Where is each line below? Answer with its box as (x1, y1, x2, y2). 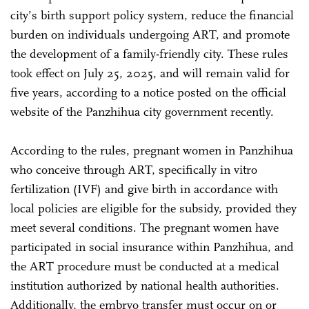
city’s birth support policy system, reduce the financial (10, 7, 294, 23)
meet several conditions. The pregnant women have (10, 219, 279, 235)
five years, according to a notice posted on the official (10, 84, 286, 100)
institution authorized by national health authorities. (10, 277, 279, 293)
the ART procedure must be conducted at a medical (10, 258, 279, 274)
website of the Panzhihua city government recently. (10, 103, 274, 119)
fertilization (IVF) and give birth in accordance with (10, 181, 278, 197)
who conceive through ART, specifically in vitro (10, 161, 257, 177)
